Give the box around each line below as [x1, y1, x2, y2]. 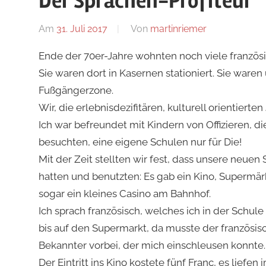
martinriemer [150, 23, 207, 34]
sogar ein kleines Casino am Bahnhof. [38, 187, 211, 199]
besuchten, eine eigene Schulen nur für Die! [38, 135, 242, 148]
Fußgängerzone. [38, 84, 113, 96]
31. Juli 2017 [56, 23, 107, 34]
